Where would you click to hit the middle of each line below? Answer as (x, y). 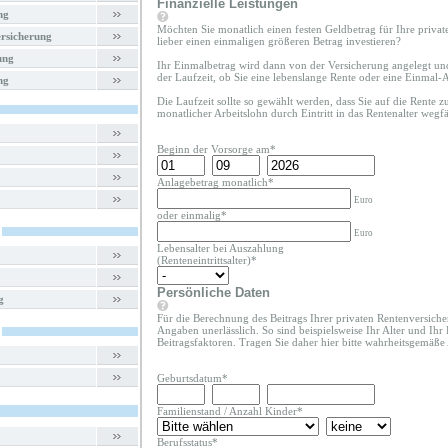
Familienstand (189, 411)
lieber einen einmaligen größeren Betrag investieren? (279, 41)
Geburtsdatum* (192, 378)
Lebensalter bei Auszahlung (220, 248)
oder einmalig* (192, 215)
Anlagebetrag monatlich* (215, 182)
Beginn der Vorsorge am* (216, 149)
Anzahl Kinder (263, 411)
